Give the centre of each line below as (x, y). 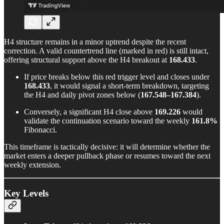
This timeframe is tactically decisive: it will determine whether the (107, 147)
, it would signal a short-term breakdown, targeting (129, 86)
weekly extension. (32, 165)
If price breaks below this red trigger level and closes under (117, 77)
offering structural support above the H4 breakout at (86, 60)
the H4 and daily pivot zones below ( (82, 95)
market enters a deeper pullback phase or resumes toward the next (107, 156)
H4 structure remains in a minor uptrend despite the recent (95, 42)
